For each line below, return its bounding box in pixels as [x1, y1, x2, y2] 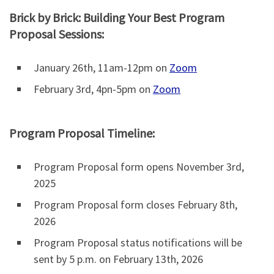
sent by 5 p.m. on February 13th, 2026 [34, 252, 206, 267]
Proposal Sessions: [9, 26, 104, 42]
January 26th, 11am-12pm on [34, 61, 169, 75]
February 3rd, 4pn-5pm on [34, 82, 153, 97]
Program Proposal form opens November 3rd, [34, 160, 244, 174]
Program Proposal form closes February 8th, [34, 198, 237, 212]
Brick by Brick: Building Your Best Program [9, 10, 224, 26]
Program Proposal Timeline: [9, 125, 155, 141]
